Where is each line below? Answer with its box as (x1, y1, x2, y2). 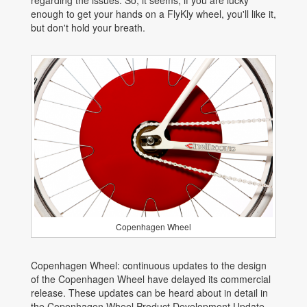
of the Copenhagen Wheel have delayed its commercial (31, 272, 271, 286)
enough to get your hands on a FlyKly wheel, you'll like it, (31, 7, 276, 21)
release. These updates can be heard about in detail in (31, 286, 268, 300)
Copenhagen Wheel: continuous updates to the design (31, 258, 267, 273)
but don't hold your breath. (31, 21, 151, 35)
